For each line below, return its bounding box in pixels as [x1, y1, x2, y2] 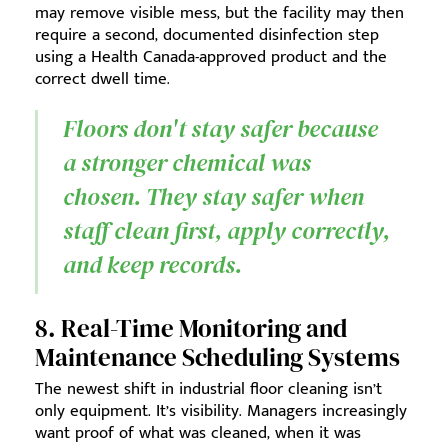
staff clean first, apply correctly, [63, 213, 390, 247]
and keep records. [63, 247, 242, 281]
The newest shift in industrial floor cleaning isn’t [35, 374, 382, 403]
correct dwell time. [35, 64, 170, 93]
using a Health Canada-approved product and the [35, 42, 387, 71]
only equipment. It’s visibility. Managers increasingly [35, 396, 407, 425]
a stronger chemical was [63, 145, 311, 179]
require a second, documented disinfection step [35, 20, 379, 49]
